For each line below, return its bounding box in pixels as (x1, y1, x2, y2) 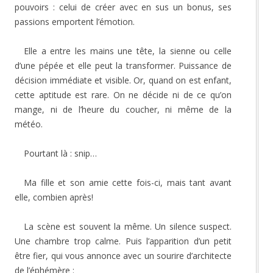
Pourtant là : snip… (24, 147, 99, 159)
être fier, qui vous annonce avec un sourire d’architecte (15, 249, 232, 261)
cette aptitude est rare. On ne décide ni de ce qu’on (15, 88, 232, 101)
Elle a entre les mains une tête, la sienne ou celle (24, 44, 232, 57)
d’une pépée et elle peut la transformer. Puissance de (15, 59, 232, 71)
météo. (15, 118, 45, 130)
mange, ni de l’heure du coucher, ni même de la (15, 103, 232, 115)
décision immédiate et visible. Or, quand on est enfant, (15, 74, 232, 86)
